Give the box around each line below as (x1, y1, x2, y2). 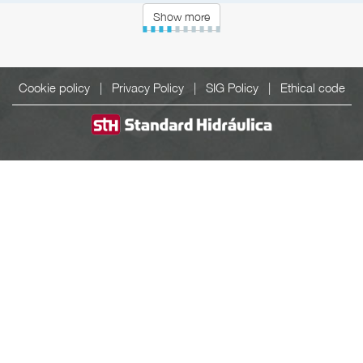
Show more (153, 10, 210, 23)
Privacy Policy (111, 80, 184, 95)
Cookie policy (18, 80, 90, 95)
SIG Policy (205, 80, 258, 95)
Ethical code (280, 80, 345, 95)
